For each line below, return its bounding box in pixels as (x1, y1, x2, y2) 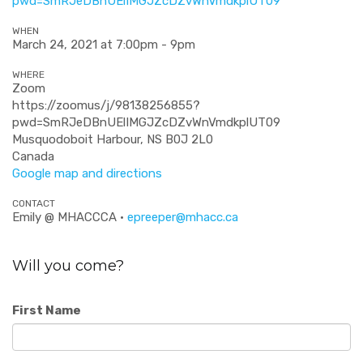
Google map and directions (12, 166, 162, 181)
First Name (12, 303, 81, 318)
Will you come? (12, 257, 124, 275)
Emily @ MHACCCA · (12, 210, 127, 224)
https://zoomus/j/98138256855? (12, 98, 200, 113)
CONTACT (12, 198, 55, 209)
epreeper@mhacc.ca (127, 210, 238, 224)
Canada (12, 149, 54, 164)
